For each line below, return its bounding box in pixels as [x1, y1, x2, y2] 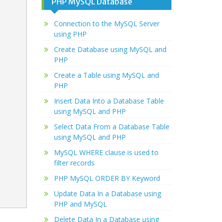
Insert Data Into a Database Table [54, 96, 164, 106]
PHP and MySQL [54, 199, 107, 209]
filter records [54, 158, 95, 168]
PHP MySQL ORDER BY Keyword [54, 173, 160, 183]
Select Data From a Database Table [54, 122, 169, 132]
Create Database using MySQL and [54, 45, 166, 55]
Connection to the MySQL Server [54, 19, 160, 29]
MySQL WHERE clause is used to [54, 148, 159, 158]
